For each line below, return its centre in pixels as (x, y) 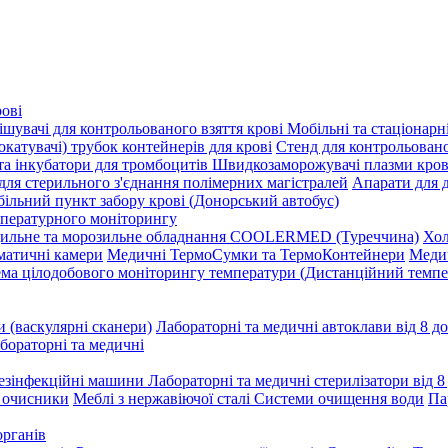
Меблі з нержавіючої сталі (163, 398)
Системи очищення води (339, 398)
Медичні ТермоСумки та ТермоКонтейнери (256, 254)
